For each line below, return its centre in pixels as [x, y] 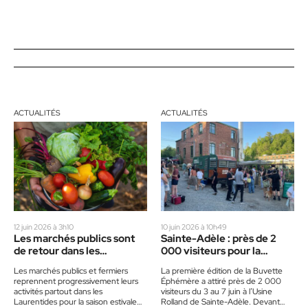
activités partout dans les [58, 291]
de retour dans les [57, 251]
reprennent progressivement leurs [76, 281]
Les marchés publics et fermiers [71, 271]
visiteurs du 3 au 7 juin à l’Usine [217, 291]
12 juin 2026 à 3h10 [44, 227]
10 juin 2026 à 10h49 [194, 227]
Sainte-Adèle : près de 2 [219, 238]
